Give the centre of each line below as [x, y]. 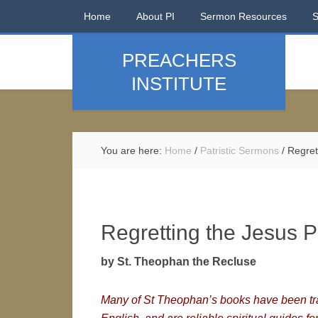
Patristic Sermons [240, 150]
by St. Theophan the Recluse [179, 262]
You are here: [133, 150]
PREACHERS [179, 60]
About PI [155, 16]
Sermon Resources [243, 16]
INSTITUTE [179, 84]
